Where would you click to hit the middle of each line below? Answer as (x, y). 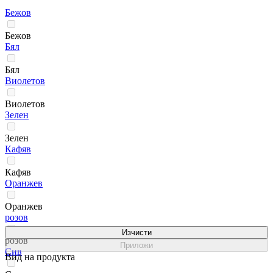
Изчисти (136, 232)
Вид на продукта (40, 257)
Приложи (136, 245)
